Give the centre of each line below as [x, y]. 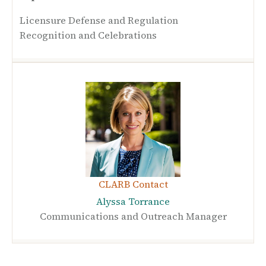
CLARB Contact [133, 184]
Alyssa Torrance [133, 202]
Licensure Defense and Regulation [99, 20]
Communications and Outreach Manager [133, 216]
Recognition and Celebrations [88, 35]
